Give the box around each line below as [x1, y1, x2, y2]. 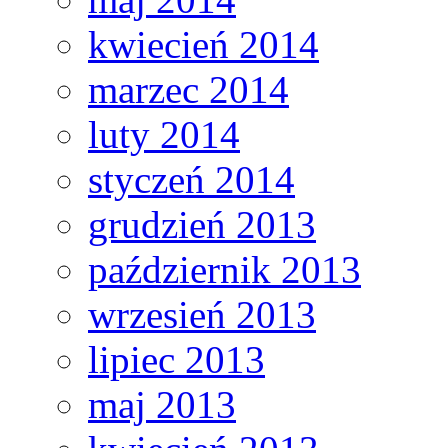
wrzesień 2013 [88, 292, 316, 336]
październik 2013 [88, 247, 361, 291]
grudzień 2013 [88, 202, 316, 246]
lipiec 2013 [88, 337, 265, 381]
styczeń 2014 [88, 157, 295, 201]
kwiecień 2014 [88, 22, 319, 66]
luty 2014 [88, 112, 240, 156]
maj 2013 [88, 382, 236, 426]
